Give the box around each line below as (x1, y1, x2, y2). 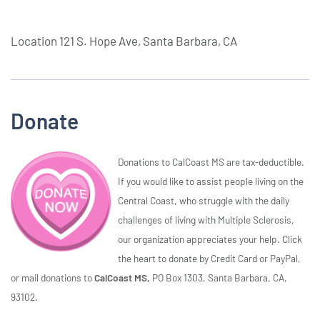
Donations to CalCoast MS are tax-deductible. (118, 155, 304, 168)
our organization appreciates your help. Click (118, 232, 302, 245)
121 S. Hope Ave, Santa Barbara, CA (59, 33, 237, 48)
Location (11, 33, 59, 48)
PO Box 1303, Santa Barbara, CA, (152, 271, 287, 284)
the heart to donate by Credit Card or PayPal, (118, 251, 301, 264)
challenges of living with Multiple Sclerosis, (118, 213, 294, 226)
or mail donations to (11, 271, 94, 284)
